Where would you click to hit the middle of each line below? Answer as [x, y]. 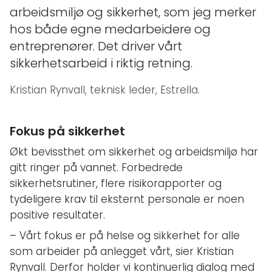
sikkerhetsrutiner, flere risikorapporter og [116, 184]
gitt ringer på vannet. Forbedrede [96, 168]
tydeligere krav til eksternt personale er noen [127, 199]
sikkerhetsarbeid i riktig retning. [101, 63]
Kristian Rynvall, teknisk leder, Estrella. [106, 90]
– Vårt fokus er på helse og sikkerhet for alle [125, 236]
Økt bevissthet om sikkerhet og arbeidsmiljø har [134, 152]
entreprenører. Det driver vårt [96, 46]
